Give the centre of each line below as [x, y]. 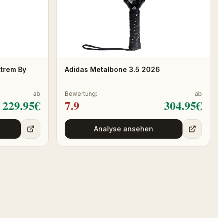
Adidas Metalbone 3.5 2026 [112, 69]
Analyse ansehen [124, 128]
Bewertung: [81, 93]
